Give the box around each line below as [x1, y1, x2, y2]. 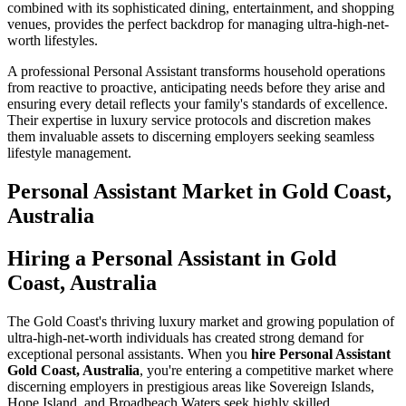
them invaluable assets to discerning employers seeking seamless [7, 129, 374, 145]
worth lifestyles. [7, 33, 98, 49]
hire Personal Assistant [251, 345, 391, 362]
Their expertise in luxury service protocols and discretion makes [7, 112, 371, 129]
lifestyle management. [7, 145, 131, 161]
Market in [177, 179, 282, 204]
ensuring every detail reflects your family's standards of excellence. [7, 96, 388, 112]
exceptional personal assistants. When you [7, 345, 251, 362]
